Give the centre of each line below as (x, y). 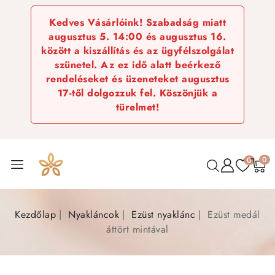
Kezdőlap (36, 215)
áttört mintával (137, 229)
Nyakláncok (94, 215)
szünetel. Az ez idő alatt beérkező (137, 65)
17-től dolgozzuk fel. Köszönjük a (137, 93)
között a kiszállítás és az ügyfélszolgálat (137, 51)
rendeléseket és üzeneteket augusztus (137, 79)
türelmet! (137, 107)
